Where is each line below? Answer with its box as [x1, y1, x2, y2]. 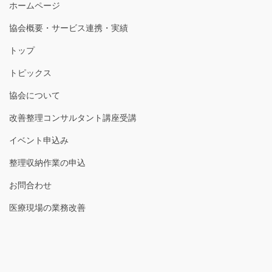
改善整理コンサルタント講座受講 [9, 112, 137, 123]
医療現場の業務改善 [9, 202, 86, 212]
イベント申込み [9, 135, 69, 145]
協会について [9, 90, 60, 100]
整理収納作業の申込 [9, 157, 86, 168]
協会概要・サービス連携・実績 [9, 22, 128, 33]
